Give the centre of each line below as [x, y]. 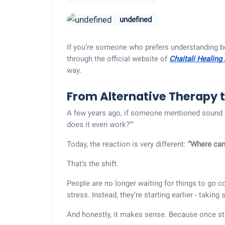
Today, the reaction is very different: [127, 144]
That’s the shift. [93, 164]
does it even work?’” [100, 125]
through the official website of [118, 59]
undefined [136, 19]
